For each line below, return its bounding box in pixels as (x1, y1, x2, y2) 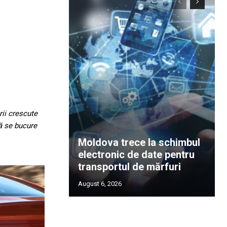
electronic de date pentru (78, 148, 195, 161)
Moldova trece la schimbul (78, 136, 200, 148)
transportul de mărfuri (78, 161, 181, 173)
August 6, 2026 (78, 180, 122, 187)
